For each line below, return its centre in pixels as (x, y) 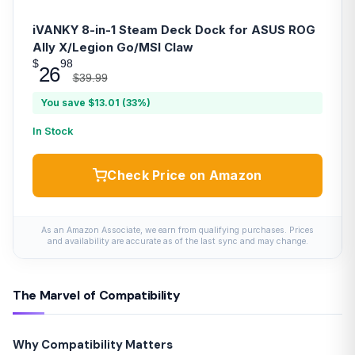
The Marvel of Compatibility (97, 295)
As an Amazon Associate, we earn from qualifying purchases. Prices (177, 230)
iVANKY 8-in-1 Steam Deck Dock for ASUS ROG (174, 30)
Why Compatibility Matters (93, 344)
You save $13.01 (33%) (95, 102)
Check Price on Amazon (185, 175)
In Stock (53, 130)
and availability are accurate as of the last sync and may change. (177, 241)
